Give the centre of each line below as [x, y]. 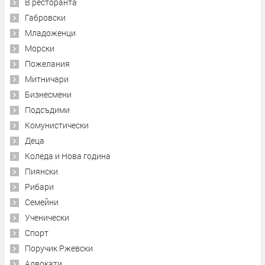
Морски [40, 48]
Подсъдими [47, 109]
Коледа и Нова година [68, 156]
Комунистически [57, 125]
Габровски [45, 17]
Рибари [39, 186]
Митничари [47, 79]
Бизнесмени [48, 94]
